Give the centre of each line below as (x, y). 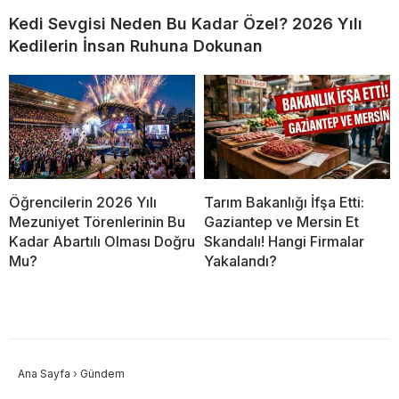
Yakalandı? (240, 261)
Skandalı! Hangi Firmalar (284, 242)
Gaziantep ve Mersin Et (281, 222)
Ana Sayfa (44, 374)
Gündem (102, 374)
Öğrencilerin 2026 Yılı (83, 203)
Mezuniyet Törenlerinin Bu (97, 222)
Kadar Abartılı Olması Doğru (102, 242)
